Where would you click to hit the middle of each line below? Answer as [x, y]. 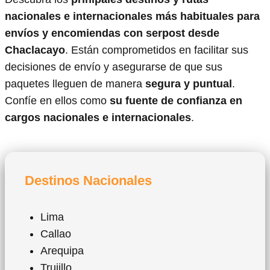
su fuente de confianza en [176, 101]
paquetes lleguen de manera [75, 84]
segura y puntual [189, 84]
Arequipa [62, 251]
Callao [56, 234]
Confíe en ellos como [57, 101]
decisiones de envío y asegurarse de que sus [114, 67]
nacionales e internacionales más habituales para [132, 17]
